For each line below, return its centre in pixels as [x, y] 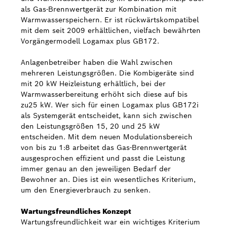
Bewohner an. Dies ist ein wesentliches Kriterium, [108, 179]
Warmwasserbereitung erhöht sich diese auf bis [104, 94]
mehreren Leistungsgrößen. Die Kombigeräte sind [107, 73]
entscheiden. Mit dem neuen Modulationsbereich [107, 137]
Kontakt [38, 45]
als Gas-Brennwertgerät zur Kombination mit [99, 9]
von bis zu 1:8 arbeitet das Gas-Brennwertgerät [104, 147]
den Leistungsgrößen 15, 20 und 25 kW [90, 126]
